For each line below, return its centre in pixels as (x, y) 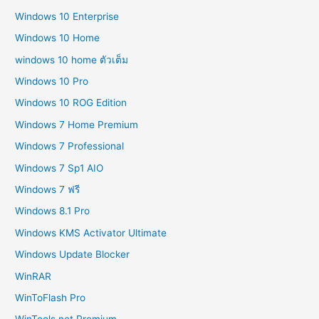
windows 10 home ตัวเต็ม (72, 59)
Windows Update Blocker (73, 255)
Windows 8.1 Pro (53, 211)
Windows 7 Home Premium (77, 124)
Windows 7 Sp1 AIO (59, 168)
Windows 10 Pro (52, 81)
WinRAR (33, 276)
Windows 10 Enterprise (67, 16)
